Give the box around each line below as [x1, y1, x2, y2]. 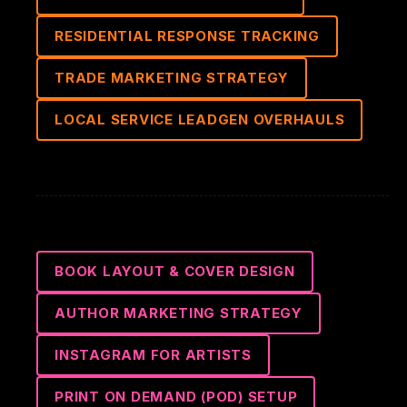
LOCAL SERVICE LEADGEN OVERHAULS [55, 111, 345, 128]
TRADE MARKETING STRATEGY [55, 69, 289, 86]
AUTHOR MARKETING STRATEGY [55, 304, 303, 322]
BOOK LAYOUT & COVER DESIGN [55, 263, 295, 280]
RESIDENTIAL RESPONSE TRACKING [55, 27, 320, 45]
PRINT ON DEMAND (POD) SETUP [55, 388, 298, 405]
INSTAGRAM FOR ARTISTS [55, 346, 252, 363]
